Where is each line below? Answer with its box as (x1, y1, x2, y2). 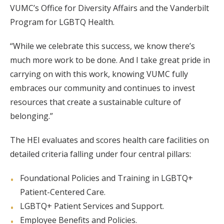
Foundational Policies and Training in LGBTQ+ (20, 172, 193, 184)
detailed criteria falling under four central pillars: (10, 148, 191, 160)
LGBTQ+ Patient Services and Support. (20, 200, 164, 212)
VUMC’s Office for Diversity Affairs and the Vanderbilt (10, 2, 209, 14)
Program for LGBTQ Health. (10, 16, 114, 28)
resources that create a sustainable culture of (10, 96, 181, 108)
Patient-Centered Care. (20, 186, 105, 198)
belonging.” (10, 110, 53, 122)
